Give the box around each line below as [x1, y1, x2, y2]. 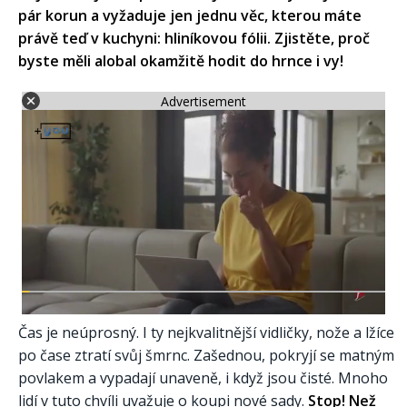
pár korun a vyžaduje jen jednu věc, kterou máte [18, 5, 362, 26]
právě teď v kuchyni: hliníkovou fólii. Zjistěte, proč [18, 28, 370, 49]
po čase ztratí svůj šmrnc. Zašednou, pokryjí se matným [18, 345, 394, 366]
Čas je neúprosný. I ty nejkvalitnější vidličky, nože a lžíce [18, 323, 394, 343]
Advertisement [161, 92, 246, 110]
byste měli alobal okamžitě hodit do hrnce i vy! [18, 51, 343, 72]
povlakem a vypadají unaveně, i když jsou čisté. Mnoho [18, 368, 388, 389]
